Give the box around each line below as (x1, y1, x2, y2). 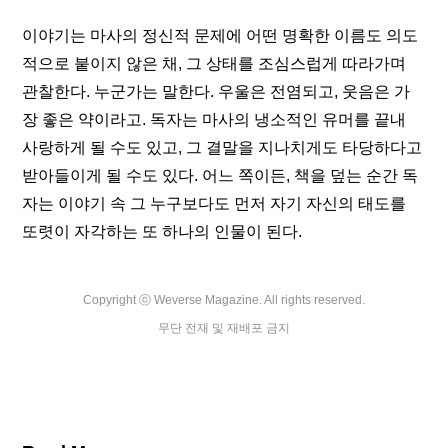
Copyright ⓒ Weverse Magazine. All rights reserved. (83, 293, 365, 307)
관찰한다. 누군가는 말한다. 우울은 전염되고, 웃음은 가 (22, 83, 411, 100)
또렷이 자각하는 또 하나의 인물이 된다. (22, 223, 303, 240)
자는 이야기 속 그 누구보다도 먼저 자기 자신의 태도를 (22, 195, 407, 212)
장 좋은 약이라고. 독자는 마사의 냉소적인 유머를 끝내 (22, 111, 407, 128)
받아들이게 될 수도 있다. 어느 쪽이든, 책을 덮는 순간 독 (22, 167, 419, 184)
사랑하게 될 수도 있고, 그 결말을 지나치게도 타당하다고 (22, 139, 423, 156)
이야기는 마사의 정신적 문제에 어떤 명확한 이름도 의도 (22, 27, 419, 44)
